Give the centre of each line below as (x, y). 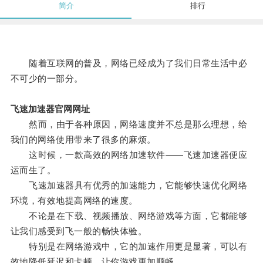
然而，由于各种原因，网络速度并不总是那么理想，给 (129, 124)
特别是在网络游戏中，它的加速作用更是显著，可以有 (129, 247)
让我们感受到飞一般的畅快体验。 (79, 231)
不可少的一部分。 (47, 79)
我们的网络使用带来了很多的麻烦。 (83, 140)
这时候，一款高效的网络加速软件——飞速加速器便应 (129, 155)
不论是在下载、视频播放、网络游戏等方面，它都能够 (129, 216)
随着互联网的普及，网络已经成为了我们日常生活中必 (129, 63)
